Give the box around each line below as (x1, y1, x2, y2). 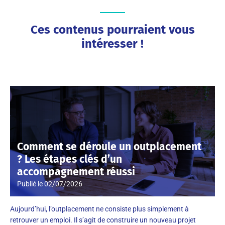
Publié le (17, 180, 44, 188)
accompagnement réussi (17, 165, 135, 178)
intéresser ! (81, 37, 144, 51)
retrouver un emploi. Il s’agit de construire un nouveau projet (10, 216, 196, 224)
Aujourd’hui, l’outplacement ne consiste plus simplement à (10, 205, 189, 213)
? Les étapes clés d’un (17, 153, 122, 166)
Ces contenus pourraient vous (30, 23, 195, 37)
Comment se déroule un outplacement (17, 140, 201, 153)
